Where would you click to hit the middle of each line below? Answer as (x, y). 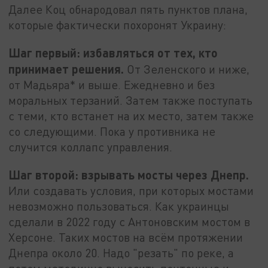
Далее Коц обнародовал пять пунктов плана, (128, 10)
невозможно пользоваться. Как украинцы (119, 206)
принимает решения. (66, 68)
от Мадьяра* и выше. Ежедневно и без (112, 84)
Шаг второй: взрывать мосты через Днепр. (129, 174)
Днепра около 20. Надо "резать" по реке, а (121, 252)
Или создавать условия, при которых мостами (131, 190)
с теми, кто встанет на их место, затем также (131, 115)
